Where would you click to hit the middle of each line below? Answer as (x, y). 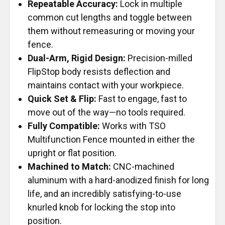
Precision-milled (159, 58)
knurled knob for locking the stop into (101, 207)
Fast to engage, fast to (142, 99)
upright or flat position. (72, 153)
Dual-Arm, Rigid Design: (77, 58)
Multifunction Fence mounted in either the (111, 140)
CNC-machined (143, 167)
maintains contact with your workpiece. (106, 85)
